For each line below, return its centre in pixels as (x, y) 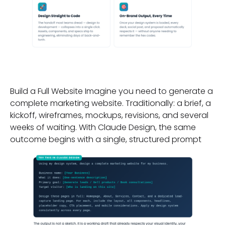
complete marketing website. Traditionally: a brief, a (110, 103)
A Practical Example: (102, 66)
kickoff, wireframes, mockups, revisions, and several (109, 115)
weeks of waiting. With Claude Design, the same (103, 127)
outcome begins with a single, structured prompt (106, 139)
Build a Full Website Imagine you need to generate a (111, 91)
